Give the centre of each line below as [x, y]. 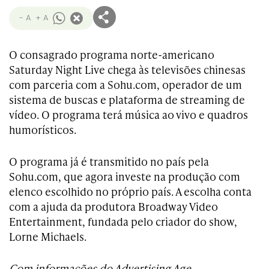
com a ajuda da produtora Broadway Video [113, 206]
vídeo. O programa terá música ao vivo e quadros [128, 114]
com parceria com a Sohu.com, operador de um [125, 84]
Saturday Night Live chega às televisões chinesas [127, 69]
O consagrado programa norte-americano [112, 54]
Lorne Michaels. [48, 236]
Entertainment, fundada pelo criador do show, [123, 221]
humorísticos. [43, 129]
